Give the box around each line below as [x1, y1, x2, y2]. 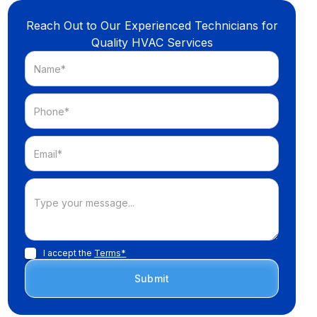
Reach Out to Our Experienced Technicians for [25, 18, 278, 33]
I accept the [43, 248, 95, 258]
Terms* [94, 248, 127, 258]
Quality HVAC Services [91, 35, 213, 50]
